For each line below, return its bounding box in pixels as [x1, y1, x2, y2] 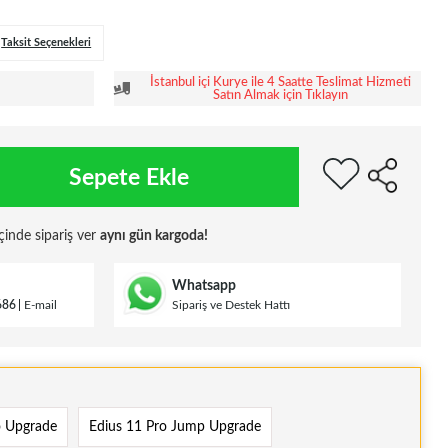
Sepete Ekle [69, 165, 190, 189]
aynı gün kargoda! [100, 229, 208, 244]
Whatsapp [171, 278, 236, 293]
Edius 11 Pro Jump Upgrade [89, 420, 261, 435]
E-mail [24, 298, 57, 311]
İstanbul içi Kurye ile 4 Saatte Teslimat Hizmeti [149, 75, 411, 89]
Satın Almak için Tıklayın [212, 88, 348, 102]
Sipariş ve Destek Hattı [171, 298, 290, 311]
